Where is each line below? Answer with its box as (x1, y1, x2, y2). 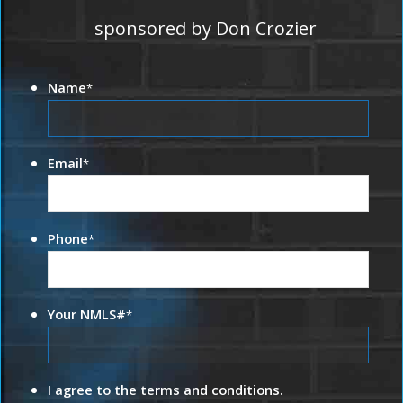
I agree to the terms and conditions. (48, 381, 284, 399)
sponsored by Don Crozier (94, 16, 317, 41)
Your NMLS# (48, 305, 127, 324)
